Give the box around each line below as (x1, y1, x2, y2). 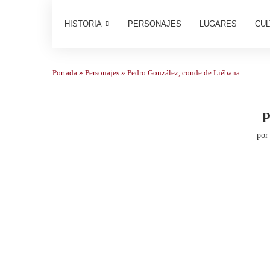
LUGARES (199, 19, 237, 28)
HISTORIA (64, 19, 102, 28)
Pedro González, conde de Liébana (127, 68, 240, 77)
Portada (52, 68, 77, 77)
